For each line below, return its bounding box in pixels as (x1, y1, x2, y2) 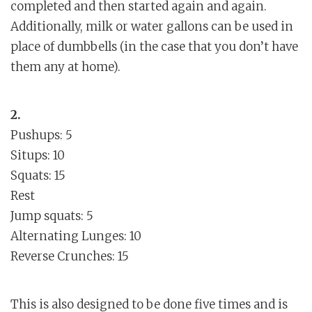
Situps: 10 (10, 148, 65, 164)
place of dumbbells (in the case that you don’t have (10, 39, 298, 55)
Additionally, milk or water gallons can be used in (10, 19, 293, 35)
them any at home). (10, 59, 120, 75)
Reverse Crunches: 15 (10, 249, 129, 265)
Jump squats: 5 (10, 208, 93, 224)
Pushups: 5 (10, 127, 72, 143)
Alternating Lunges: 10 (10, 228, 141, 244)
